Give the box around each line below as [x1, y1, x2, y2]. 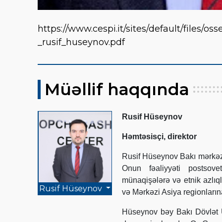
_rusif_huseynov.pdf [38, 36, 125, 48]
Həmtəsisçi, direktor [122, 132, 197, 141]
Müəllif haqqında [45, 79, 189, 99]
